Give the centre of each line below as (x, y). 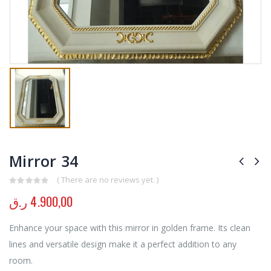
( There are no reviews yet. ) (107, 180)
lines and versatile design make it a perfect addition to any (123, 244)
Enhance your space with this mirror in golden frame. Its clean (130, 228)
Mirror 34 (44, 161)
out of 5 (31, 192)
